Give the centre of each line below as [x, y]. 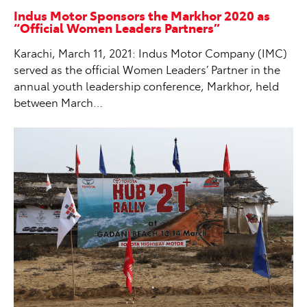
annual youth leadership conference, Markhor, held [146, 85]
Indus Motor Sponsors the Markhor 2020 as [142, 15]
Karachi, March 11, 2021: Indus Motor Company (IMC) [150, 52]
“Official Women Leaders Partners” [117, 27]
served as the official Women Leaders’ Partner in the [147, 69]
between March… [58, 102]
